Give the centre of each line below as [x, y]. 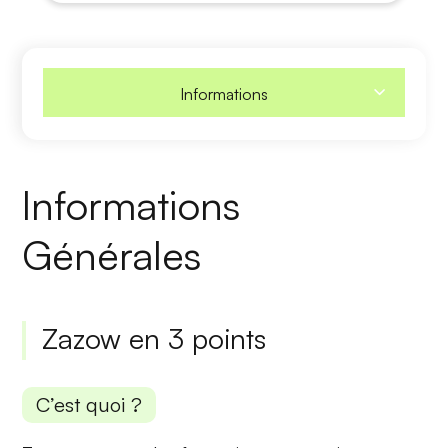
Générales [112, 254]
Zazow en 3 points [154, 338]
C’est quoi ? [89, 404]
